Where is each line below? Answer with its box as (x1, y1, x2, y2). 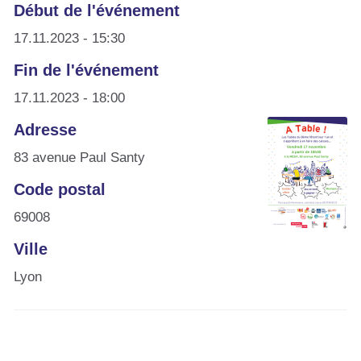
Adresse (14, 120, 77, 139)
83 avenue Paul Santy (14, 149, 145, 165)
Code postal (14, 180, 106, 198)
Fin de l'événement (14, 60, 159, 79)
